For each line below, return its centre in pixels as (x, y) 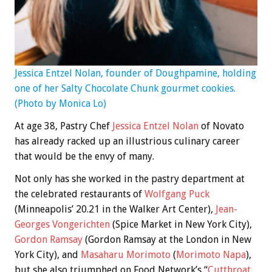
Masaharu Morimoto (126, 254)
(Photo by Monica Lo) (60, 103)
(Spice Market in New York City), (181, 224)
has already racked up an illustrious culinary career (127, 141)
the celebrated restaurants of (80, 194)
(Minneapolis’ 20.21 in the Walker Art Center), (115, 209)
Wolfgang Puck (177, 194)
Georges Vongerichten (62, 224)
